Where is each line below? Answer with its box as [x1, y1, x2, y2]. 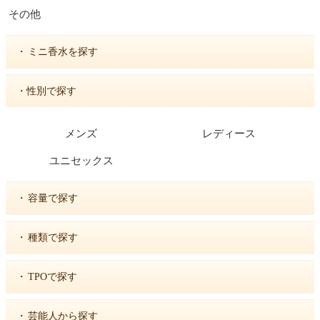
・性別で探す [16, 84, 76, 96]
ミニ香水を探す [28, 46, 98, 57]
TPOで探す [28, 271, 77, 282]
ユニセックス [49, 154, 114, 166]
